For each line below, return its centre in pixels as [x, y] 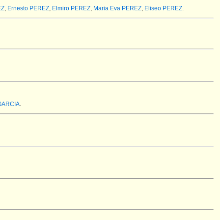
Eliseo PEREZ [163, 8]
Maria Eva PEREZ [117, 8]
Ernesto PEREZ [28, 8]
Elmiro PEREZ [71, 8]
